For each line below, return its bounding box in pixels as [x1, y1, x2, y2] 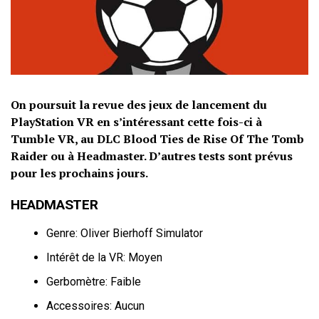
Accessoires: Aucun [46, 299, 145, 313]
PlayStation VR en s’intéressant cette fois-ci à [11, 114, 262, 130]
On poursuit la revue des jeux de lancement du [11, 97, 267, 113]
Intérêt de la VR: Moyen [46, 251, 162, 264]
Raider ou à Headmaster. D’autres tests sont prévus [11, 148, 293, 164]
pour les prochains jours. [11, 165, 148, 181]
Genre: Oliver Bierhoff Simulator [46, 226, 203, 240]
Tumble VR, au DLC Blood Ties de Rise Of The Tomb [11, 131, 304, 147]
